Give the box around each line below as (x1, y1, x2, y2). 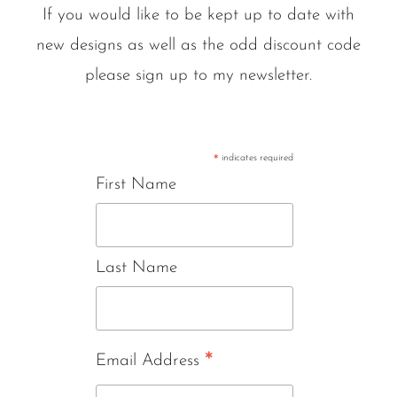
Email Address (95, 353, 205, 370)
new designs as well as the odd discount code (36, 37, 361, 55)
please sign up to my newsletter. (85, 67, 312, 85)
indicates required (219, 153, 294, 164)
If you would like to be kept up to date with (43, 7, 354, 25)
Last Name (95, 260, 177, 277)
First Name (95, 176, 176, 194)
